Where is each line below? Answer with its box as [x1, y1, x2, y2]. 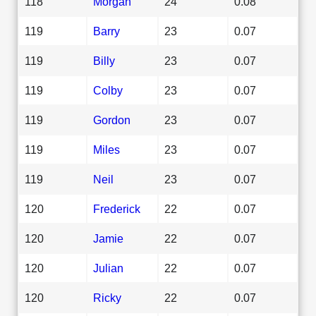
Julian [93, 261, 123, 274]
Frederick [93, 202, 140, 215]
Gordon [93, 113, 130, 126]
